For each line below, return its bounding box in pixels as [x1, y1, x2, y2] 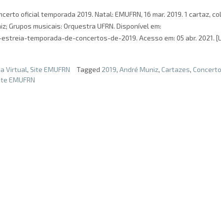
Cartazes [161, 65, 190, 74]
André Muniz [119, 65, 158, 74]
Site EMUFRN [30, 65, 70, 74]
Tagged [76, 65, 102, 74]
